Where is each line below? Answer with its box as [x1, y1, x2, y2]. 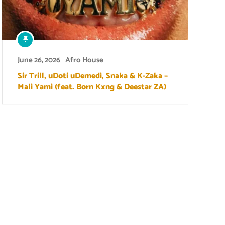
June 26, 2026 [18, 53, 60, 66]
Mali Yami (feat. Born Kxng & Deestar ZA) [18, 80, 166, 94]
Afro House [65, 53, 103, 66]
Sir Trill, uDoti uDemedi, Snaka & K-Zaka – [18, 69, 168, 83]
